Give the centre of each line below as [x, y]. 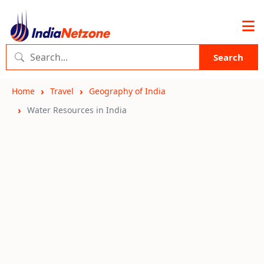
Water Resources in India [77, 110]
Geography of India [127, 91]
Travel [62, 91]
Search [228, 57]
